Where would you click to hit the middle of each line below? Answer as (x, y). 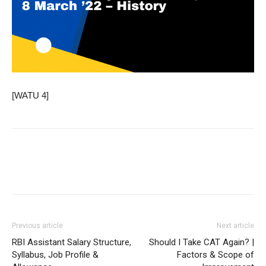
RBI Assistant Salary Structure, (72, 243)
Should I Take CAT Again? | (202, 243)
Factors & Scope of (216, 255)
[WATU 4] (30, 96)
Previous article (37, 226)
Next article (235, 226)
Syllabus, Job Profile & (55, 255)
